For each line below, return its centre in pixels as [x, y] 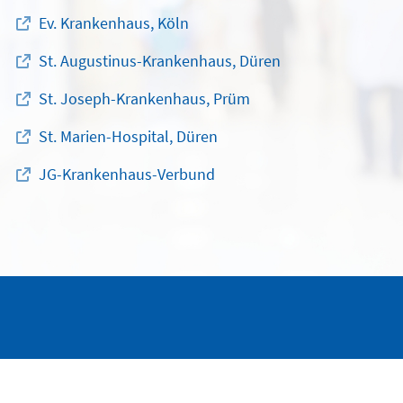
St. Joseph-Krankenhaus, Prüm [144, 99]
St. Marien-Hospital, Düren [128, 137]
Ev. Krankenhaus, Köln [114, 23]
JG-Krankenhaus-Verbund [127, 175]
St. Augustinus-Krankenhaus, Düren [160, 61]
